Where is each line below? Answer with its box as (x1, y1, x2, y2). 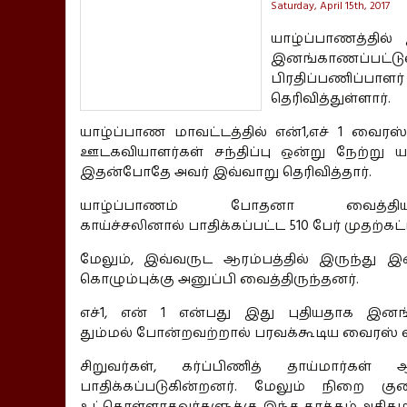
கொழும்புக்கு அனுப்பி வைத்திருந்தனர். (80, 269, 359, 289)
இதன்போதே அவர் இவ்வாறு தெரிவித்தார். (80, 162, 372, 182)
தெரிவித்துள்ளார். (271, 88, 391, 108)
